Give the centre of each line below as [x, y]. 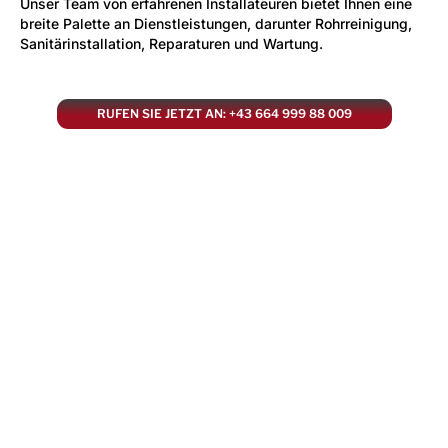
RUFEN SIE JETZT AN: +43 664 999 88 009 [224, 113]
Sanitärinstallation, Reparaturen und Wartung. [171, 43]
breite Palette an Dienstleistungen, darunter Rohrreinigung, [216, 23]
